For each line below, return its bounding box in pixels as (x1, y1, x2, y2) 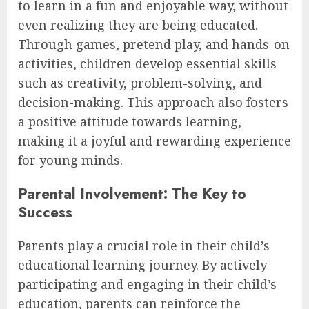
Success (18, 201, 72, 223)
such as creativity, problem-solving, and (18, 74, 262, 92)
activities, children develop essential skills (18, 55, 277, 72)
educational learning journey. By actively (18, 257, 267, 274)
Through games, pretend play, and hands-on (18, 36, 290, 53)
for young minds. (18, 152, 123, 169)
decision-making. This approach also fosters (18, 94, 288, 111)
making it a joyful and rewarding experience (18, 132, 291, 150)
